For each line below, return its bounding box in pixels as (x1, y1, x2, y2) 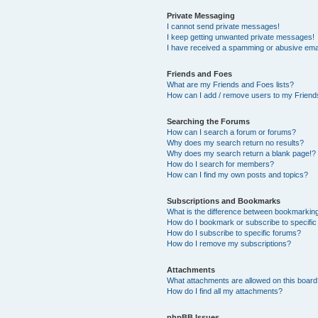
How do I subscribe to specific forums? (167, 229, 302, 237)
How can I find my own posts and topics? (167, 170, 309, 179)
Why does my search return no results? (167, 138, 305, 147)
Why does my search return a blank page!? (167, 149, 317, 158)
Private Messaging (167, 11, 236, 20)
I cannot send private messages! (167, 22, 280, 31)
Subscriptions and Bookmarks (167, 197, 281, 205)
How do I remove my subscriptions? (167, 239, 292, 248)
